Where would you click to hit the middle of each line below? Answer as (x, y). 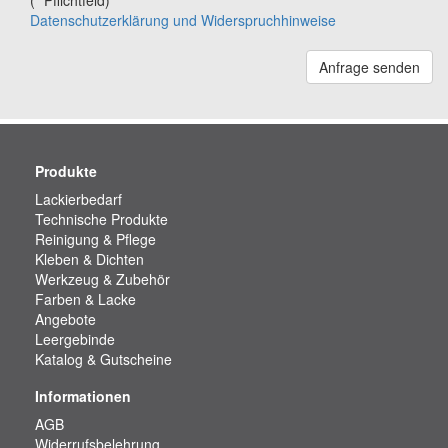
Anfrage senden (369, 67)
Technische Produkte (101, 219)
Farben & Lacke (85, 299)
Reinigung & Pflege (95, 239)
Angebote (65, 319)
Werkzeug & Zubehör (102, 279)
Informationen (83, 396)
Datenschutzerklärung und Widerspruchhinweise (183, 20)
